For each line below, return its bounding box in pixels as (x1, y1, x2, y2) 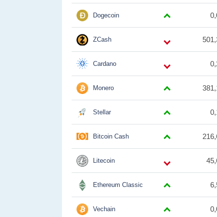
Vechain (93, 205, 115, 213)
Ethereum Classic (93, 181, 143, 188)
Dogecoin (93, 12, 119, 19)
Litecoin (93, 157, 115, 164)
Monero (93, 84, 114, 92)
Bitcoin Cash (93, 133, 129, 140)
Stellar (93, 108, 111, 116)
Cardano (93, 60, 116, 67)
